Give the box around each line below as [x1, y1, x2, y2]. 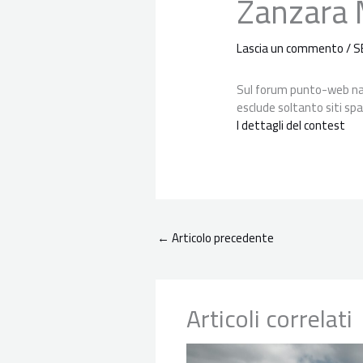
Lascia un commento [237, 36, 344, 60]
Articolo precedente [169, 225, 274, 250]
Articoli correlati [186, 296, 352, 342]
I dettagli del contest [237, 113, 346, 137]
